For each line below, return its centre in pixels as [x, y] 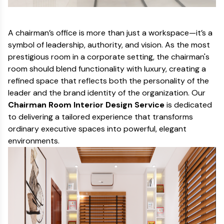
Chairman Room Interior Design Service [86, 105]
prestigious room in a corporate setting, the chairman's [109, 57]
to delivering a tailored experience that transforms [100, 117]
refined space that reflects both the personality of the [108, 81]
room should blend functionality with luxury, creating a [107, 69]
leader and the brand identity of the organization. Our [107, 93]
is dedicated [188, 105]
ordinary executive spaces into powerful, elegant [97, 129]
